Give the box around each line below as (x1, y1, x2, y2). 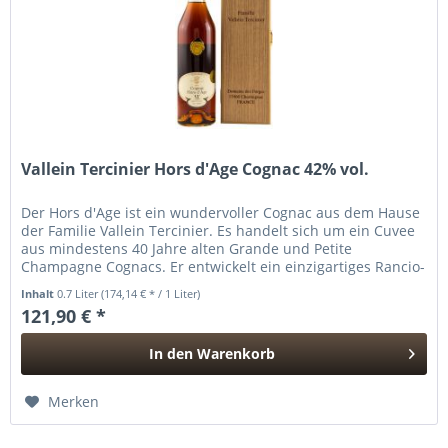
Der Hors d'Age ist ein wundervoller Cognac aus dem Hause (21, 203, 421, 223)
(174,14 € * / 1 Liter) (101, 286, 201, 302)
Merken (48, 392, 100, 412)
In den (149, 344, 194, 364)
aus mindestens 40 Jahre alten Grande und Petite (21, 239, 353, 259)
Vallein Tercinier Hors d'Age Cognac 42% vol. (21, 158, 370, 181)
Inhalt (21, 286, 58, 302)
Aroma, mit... (21, 275, 107, 295)
